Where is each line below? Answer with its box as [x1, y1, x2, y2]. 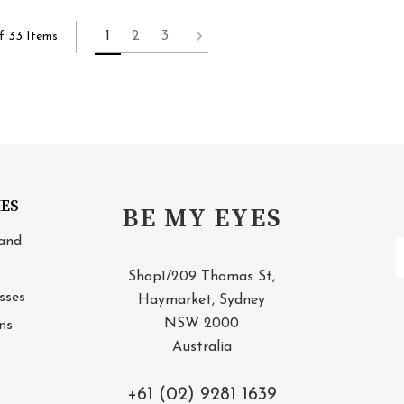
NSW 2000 [164, 316, 240, 331]
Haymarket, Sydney [138, 292, 266, 308]
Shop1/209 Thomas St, [128, 269, 276, 284]
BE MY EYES [121, 202, 282, 234]
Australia [171, 339, 232, 354]
